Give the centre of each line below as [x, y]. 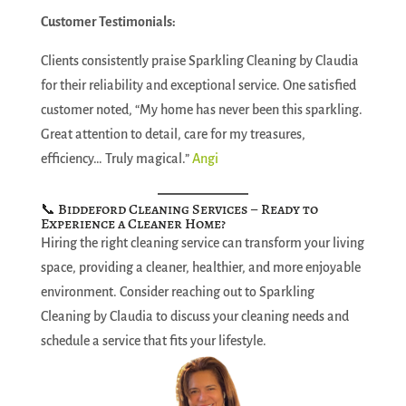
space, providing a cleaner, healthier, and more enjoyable [200, 267]
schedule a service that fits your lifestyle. [153, 341]
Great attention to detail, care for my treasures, [173, 134]
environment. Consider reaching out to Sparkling [177, 292]
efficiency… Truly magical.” [116, 159]
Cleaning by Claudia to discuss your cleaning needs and [194, 316]
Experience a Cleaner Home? [133, 224]
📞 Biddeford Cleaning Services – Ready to [179, 209]
